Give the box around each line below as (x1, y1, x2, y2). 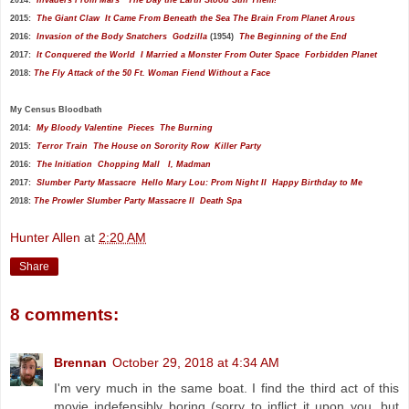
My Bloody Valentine (37, 122, 122, 132)
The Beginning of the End (239, 31, 350, 41)
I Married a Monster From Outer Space (141, 49, 299, 59)
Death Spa (200, 195, 242, 205)
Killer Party (215, 141, 261, 151)
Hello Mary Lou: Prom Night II (142, 177, 267, 187)
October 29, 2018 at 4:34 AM (112, 354, 279, 370)
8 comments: (10, 305, 119, 325)
